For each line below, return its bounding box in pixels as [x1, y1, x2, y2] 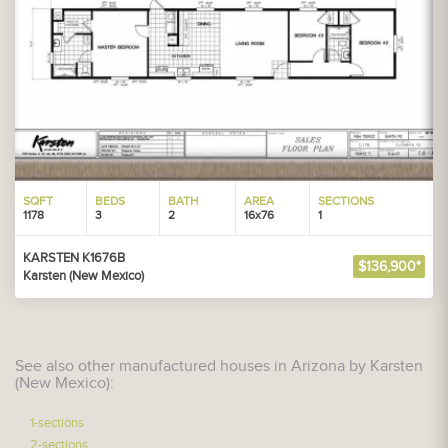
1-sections [30, 414, 84, 431]
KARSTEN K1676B [23, 249, 125, 266]
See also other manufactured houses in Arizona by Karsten [15, 356, 423, 376]
